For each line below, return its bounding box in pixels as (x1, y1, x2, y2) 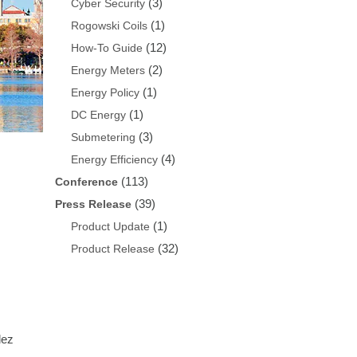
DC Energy (70, 108, 126, 121)
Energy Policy (70, 85, 139, 99)
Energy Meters (70, 63, 145, 76)
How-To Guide (70, 41, 143, 54)
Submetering (70, 130, 135, 143)
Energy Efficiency (70, 152, 158, 166)
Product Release (70, 241, 155, 255)
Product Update (70, 219, 150, 233)
